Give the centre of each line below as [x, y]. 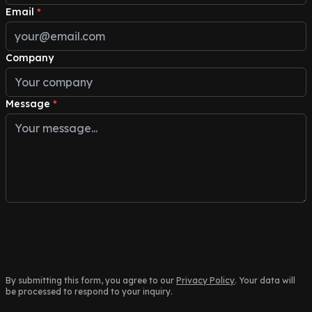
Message [28, 104]
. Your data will [265, 280]
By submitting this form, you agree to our [90, 280]
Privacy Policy [205, 280]
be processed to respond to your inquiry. [89, 291]
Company [30, 58]
